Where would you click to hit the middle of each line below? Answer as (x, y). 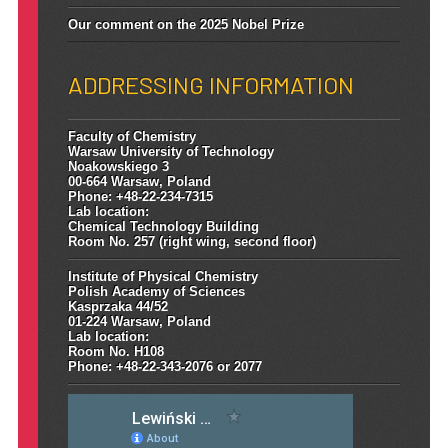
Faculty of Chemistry (131, 136)
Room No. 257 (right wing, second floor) (191, 241)
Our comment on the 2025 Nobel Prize (185, 24)
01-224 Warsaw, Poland (139, 321)
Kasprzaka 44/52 (117, 306)
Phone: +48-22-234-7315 (140, 196)
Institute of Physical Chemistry (162, 276)
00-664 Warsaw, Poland (139, 181)
